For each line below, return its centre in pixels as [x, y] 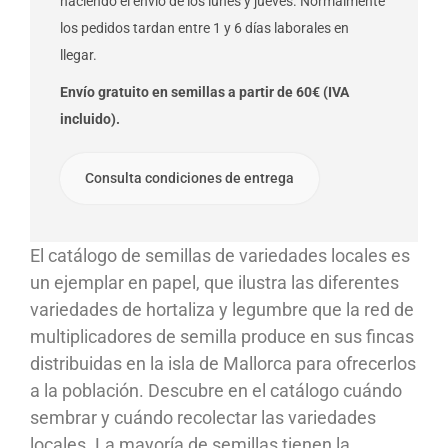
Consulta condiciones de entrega [189, 177]
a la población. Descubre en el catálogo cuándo [216, 390]
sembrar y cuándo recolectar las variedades [203, 417]
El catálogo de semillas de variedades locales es [220, 255]
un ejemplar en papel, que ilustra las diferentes [214, 282]
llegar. [78, 54]
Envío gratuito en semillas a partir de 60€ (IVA [204, 91]
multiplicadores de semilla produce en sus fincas [222, 336]
